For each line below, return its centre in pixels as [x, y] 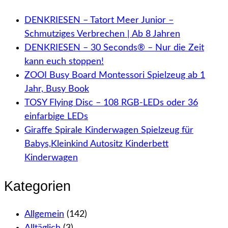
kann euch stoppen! [64, 61]
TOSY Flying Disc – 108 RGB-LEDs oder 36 [111, 103]
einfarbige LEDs [56, 116]
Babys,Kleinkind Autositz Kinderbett [96, 144]
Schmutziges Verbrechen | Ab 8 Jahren [102, 34]
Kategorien [37, 186]
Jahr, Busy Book [57, 89]
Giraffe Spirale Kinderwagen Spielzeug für [109, 130]
